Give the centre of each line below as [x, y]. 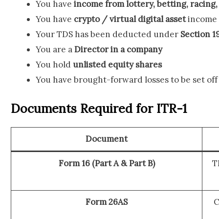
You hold [54, 65]
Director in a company [118, 50]
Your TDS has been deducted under [108, 34]
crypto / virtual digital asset [130, 19]
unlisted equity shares [117, 65]
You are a [55, 50]
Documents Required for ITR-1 [99, 108]
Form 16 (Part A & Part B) [107, 163]
